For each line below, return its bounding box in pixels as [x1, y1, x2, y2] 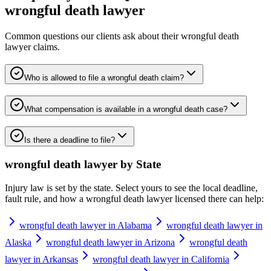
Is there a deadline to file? [24, 135, 115, 145]
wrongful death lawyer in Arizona [46, 237, 175, 247]
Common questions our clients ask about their [5, 31, 181, 42]
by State [117, 158, 161, 171]
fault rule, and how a [5, 193, 86, 204]
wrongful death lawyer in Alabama [19, 220, 152, 230]
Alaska [5, 237, 31, 247]
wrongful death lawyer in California [93, 253, 229, 264]
